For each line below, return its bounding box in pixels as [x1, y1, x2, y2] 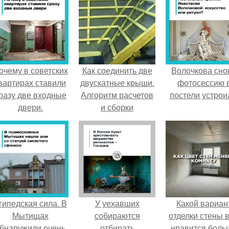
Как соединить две [82, 64, 152, 76]
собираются [94, 210, 140, 221]
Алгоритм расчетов [81, 89, 153, 101]
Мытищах [12, 210, 49, 221]
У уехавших [95, 197, 140, 209]
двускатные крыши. [80, 77, 154, 88]
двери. [17, 101, 43, 113]
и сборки [101, 101, 133, 113]
